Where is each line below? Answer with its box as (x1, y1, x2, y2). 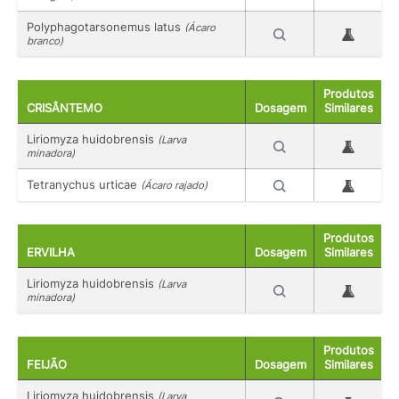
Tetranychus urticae (27, 176, 141, 191)
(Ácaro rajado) (141, 178, 208, 191)
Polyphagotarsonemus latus (27, 20, 184, 35)
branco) (27, 35, 63, 48)
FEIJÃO (27, 357, 67, 371)
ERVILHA (27, 246, 75, 260)
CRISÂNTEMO (27, 101, 102, 115)
